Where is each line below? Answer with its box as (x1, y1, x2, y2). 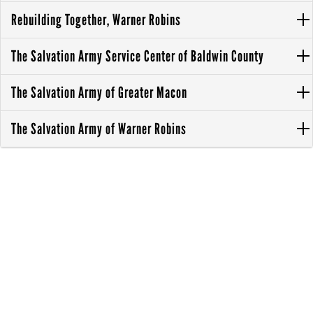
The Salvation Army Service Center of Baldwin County (11, 46, 264, 66)
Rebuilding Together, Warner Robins (11, 10, 181, 29)
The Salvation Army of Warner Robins (11, 119, 187, 138)
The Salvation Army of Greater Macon (11, 82, 187, 102)
